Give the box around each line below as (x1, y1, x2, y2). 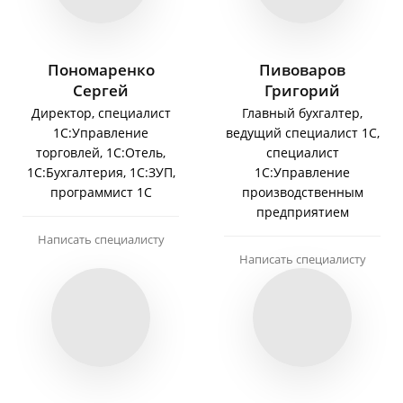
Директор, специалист (31, 104, 171, 122)
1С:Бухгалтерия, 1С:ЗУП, (26, 164, 175, 182)
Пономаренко (47, 58, 155, 80)
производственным (241, 184, 363, 201)
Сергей (73, 79, 129, 101)
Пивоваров (259, 58, 345, 80)
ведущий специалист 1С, (225, 124, 380, 142)
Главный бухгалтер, (242, 104, 363, 122)
